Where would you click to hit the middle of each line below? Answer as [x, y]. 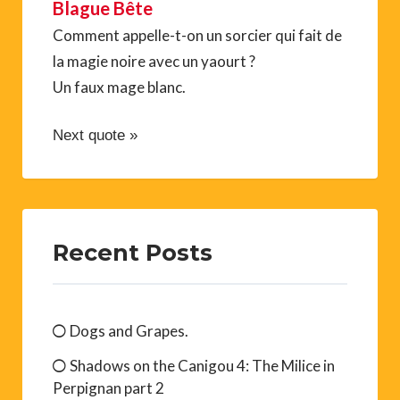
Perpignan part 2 [108, 388]
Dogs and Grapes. [129, 331]
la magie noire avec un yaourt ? [154, 62]
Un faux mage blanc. [119, 87]
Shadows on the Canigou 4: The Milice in [202, 366]
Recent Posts [133, 253]
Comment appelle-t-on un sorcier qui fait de [197, 36]
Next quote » [95, 136]
